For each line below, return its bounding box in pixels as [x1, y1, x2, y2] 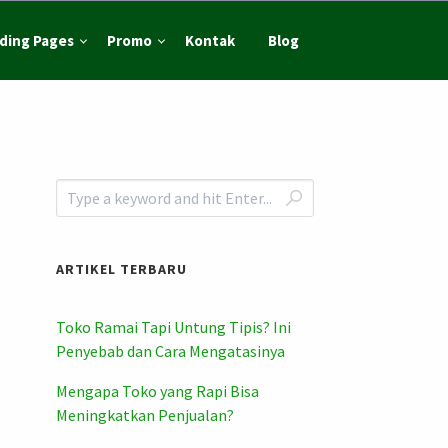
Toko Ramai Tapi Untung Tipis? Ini [55, 317, 291, 338]
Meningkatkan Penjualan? [55, 405, 234, 426]
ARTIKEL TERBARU [55, 260, 187, 279]
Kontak [184, 30, 235, 50]
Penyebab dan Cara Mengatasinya [55, 341, 285, 362]
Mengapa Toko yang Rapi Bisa [55, 381, 259, 402]
